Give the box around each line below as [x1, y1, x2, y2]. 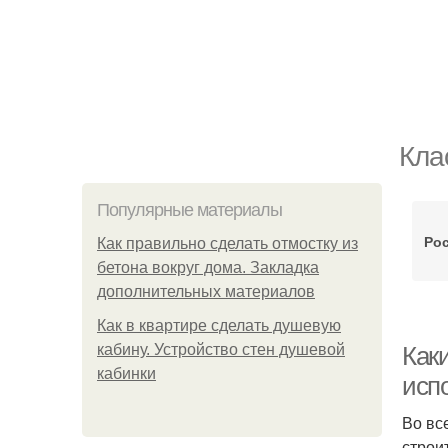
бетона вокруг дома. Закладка [97, 259, 319, 276]
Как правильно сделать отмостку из [97, 235, 358, 252]
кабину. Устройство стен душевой [97, 341, 345, 358]
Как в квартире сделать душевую [97, 317, 341, 334]
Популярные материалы [97, 200, 282, 220]
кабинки [97, 365, 156, 382]
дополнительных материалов [97, 283, 315, 300]
